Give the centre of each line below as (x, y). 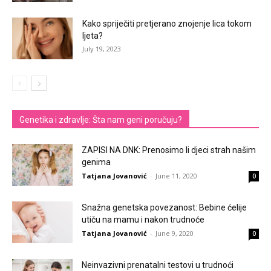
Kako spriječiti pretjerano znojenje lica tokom (167, 23)
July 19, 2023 (102, 48)
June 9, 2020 (175, 233)
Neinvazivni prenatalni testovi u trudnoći (158, 265)
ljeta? (93, 35)
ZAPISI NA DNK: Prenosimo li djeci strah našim (169, 150)
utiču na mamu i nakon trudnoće (143, 219)
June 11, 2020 (176, 175)
